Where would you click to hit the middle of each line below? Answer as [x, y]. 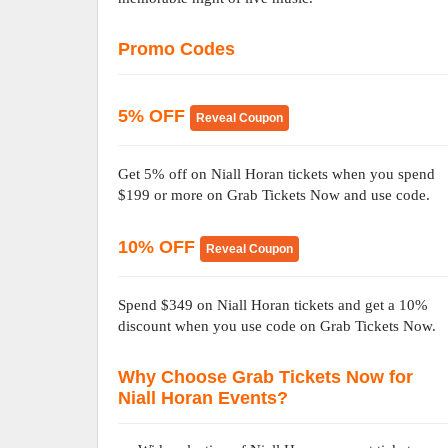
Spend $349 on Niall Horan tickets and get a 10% [273, 305]
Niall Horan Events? [203, 398]
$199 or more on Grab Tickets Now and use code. [274, 195]
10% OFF [159, 247]
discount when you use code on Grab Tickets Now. [277, 326]
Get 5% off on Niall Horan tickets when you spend [277, 174]
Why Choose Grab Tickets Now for [266, 377]
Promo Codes [177, 49]
